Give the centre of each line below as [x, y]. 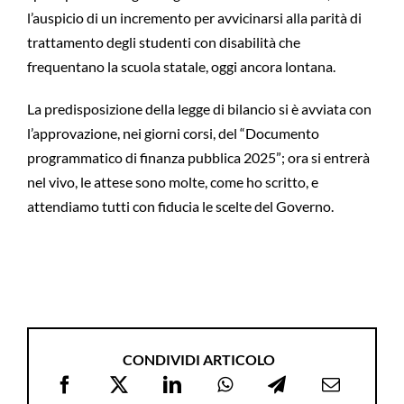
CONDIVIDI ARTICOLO [198, 360]
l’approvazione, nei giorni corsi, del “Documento [173, 133]
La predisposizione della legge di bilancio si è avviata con [199, 109]
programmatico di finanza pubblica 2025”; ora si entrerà [198, 158]
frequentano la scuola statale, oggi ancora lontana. [181, 67]
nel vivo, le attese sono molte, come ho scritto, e [172, 182]
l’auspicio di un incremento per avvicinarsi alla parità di [194, 18]
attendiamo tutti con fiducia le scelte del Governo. [180, 207]
